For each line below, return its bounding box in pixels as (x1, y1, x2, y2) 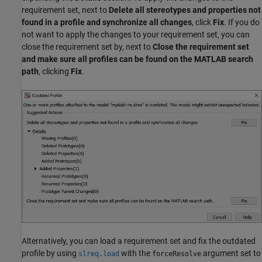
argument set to (201, 248, 261, 258)
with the (119, 248, 152, 258)
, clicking (39, 66, 71, 76)
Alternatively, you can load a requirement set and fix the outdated (22, 236, 256, 246)
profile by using (22, 248, 78, 258)
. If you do (224, 17, 260, 27)
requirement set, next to (22, 5, 109, 15)
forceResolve (152, 249, 201, 258)
